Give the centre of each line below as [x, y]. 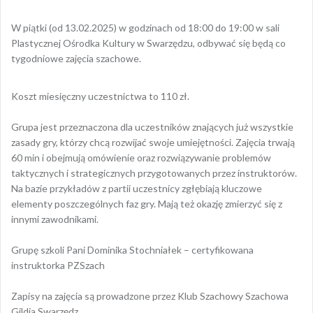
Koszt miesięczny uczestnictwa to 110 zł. [100, 96]
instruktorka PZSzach [58, 265]
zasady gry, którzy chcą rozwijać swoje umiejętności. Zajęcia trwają [153, 142]
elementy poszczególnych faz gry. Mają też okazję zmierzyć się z [147, 203]
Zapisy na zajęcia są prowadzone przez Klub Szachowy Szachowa [150, 296]
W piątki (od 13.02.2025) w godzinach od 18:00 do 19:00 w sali [145, 27]
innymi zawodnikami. [55, 219]
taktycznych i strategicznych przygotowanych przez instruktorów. [154, 173]
